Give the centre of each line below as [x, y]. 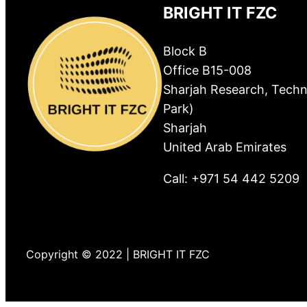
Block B [185, 51]
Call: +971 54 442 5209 [232, 178]
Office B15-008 [208, 70]
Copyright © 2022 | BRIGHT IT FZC [118, 254]
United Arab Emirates [225, 147]
